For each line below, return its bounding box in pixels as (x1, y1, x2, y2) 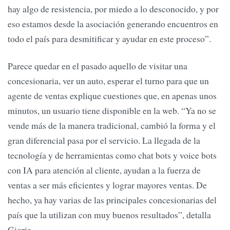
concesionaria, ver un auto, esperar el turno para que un (8, 74, 209, 87)
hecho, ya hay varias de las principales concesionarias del (8, 194, 217, 206)
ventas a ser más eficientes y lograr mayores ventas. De (8, 179, 207, 191)
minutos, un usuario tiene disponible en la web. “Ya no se (8, 104, 216, 117)
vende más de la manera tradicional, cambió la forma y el (8, 119, 216, 132)
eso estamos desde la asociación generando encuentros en (8, 17, 218, 30)
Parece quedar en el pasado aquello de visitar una (8, 60, 187, 72)
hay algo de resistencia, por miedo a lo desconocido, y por (8, 3, 219, 15)
